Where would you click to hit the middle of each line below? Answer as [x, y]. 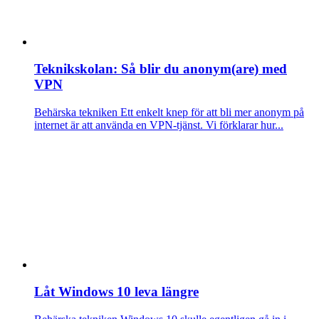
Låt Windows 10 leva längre [116, 292]
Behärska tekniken [76, 113]
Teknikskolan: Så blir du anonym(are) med [161, 69]
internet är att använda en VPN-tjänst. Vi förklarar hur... [159, 125]
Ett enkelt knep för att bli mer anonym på [211, 113]
